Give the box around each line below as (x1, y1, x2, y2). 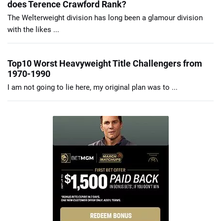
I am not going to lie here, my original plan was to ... (7, 82, 178, 92)
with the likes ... (7, 25, 59, 34)
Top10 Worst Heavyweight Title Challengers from (7, 58, 202, 69)
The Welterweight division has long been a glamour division (7, 13, 203, 22)
